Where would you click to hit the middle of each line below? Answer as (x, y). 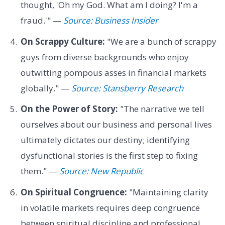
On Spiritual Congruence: (74, 192)
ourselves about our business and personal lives (116, 125)
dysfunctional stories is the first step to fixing (109, 156)
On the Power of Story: (69, 109)
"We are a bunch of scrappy (160, 41)
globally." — (46, 88)
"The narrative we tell (161, 109)
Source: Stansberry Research (127, 88)
